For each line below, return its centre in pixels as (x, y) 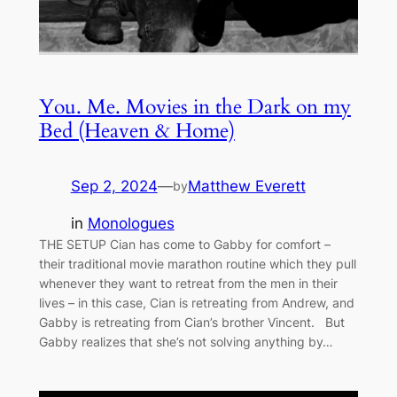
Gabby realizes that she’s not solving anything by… (186, 342)
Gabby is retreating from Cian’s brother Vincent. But (191, 323)
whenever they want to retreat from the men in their (188, 284)
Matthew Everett (246, 186)
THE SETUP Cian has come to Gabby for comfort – (184, 245)
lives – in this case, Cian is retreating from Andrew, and (196, 303)
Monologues (131, 224)
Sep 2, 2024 (114, 186)
